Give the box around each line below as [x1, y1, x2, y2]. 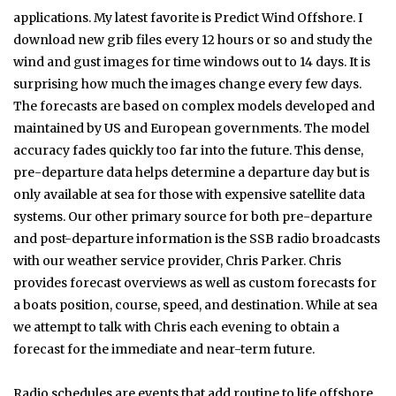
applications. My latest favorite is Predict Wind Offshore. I [13, 9, 362, 26]
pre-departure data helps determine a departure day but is [13, 164, 369, 180]
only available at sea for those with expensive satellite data [13, 186, 365, 202]
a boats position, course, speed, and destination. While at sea [13, 296, 377, 313]
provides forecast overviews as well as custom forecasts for [13, 274, 377, 291]
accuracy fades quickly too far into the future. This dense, [13, 141, 363, 158]
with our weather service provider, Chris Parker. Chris [13, 252, 341, 269]
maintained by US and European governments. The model [13, 119, 369, 136]
